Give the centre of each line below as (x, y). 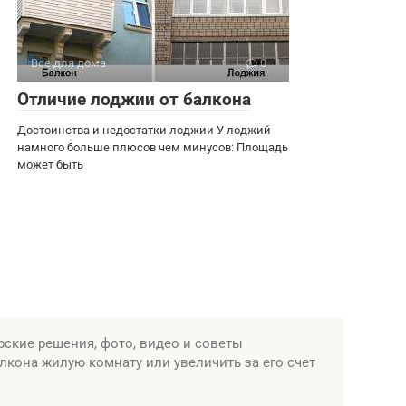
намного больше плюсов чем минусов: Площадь (153, 147)
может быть (50, 164)
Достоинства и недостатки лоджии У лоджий (144, 130)
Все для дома (68, 63)
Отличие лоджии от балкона (134, 99)
